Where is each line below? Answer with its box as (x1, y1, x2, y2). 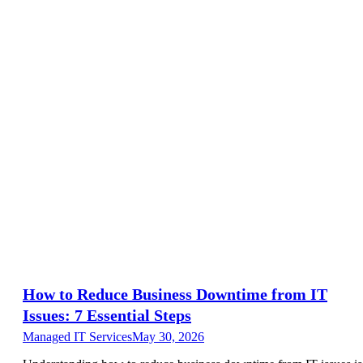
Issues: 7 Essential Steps (23, 305, 191, 324)
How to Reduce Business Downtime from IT (23, 284, 327, 303)
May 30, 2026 (132, 329, 204, 344)
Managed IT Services (23, 329, 132, 344)
